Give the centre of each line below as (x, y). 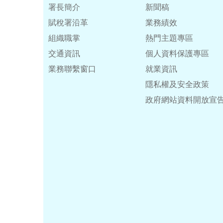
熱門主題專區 (169, 38)
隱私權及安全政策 (177, 84)
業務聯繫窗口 (72, 69)
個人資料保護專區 (177, 54)
